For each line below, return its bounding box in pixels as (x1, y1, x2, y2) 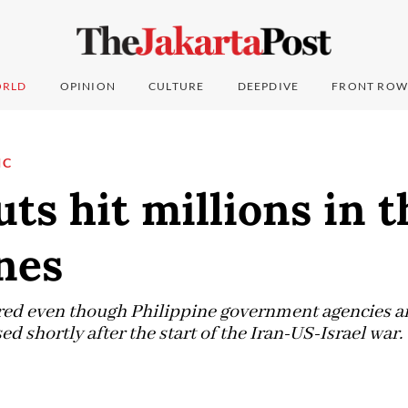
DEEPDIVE (237, 79, 300, 94)
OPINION (59, 79, 117, 94)
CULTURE (148, 79, 205, 94)
